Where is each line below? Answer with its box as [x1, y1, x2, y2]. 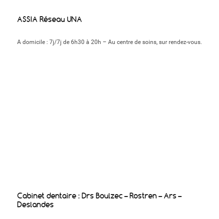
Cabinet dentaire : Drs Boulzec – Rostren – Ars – [17, 191, 181, 200]
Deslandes [17, 199, 54, 209]
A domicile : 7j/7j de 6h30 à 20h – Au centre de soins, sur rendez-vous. [17, 39, 202, 46]
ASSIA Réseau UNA [17, 15, 82, 24]
